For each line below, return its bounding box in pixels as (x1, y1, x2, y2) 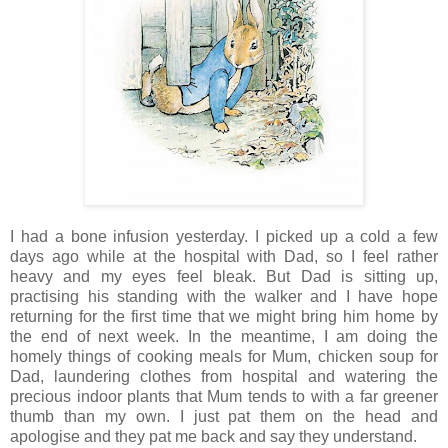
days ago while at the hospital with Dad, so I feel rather (10, 247, 438, 265)
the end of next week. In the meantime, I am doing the (10, 327, 438, 345)
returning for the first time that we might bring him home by (10, 307, 438, 325)
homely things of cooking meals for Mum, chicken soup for (10, 347, 438, 365)
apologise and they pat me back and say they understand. (10, 427, 421, 445)
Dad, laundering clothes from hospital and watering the (10, 367, 438, 385)
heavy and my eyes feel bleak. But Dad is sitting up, (10, 267, 438, 285)
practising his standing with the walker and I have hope (10, 287, 438, 305)
